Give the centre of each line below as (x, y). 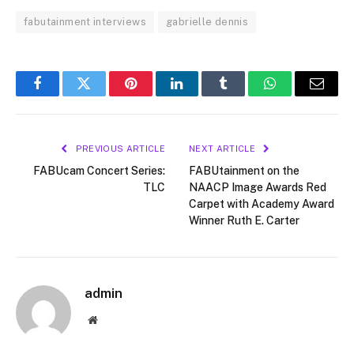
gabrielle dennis (207, 21)
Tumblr (243, 95)
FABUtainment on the (244, 170)
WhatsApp (299, 95)
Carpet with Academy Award (262, 203)
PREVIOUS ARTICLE (119, 148)
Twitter (103, 95)
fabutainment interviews (85, 21)
